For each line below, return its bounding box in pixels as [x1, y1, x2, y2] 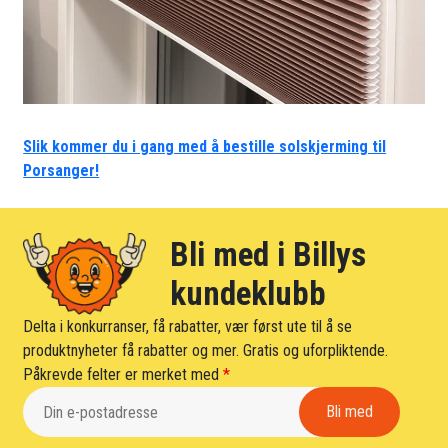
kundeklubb [169, 274, 326, 314]
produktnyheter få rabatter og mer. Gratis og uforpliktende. [23, 341, 389, 361]
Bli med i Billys [169, 235, 366, 275]
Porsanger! [23, 160, 100, 180]
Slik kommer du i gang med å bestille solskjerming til [23, 136, 387, 156]
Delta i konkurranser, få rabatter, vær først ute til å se [23, 317, 353, 337]
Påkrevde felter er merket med [23, 365, 224, 385]
